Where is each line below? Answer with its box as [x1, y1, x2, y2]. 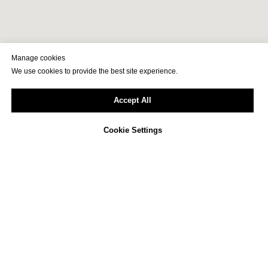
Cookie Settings [103, 126, 162, 135]
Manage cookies [11, 54, 65, 63]
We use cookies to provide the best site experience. [11, 67, 178, 76]
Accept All [114, 96, 151, 105]
